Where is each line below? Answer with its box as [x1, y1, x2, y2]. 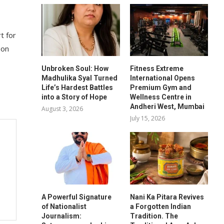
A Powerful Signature [41, 192, 112, 201]
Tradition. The [129, 211, 178, 220]
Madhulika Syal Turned [41, 74, 118, 82]
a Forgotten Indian [129, 202, 191, 210]
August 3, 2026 [41, 104, 83, 113]
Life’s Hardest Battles [41, 83, 113, 92]
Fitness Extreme [129, 64, 183, 73]
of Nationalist [41, 202, 87, 210]
